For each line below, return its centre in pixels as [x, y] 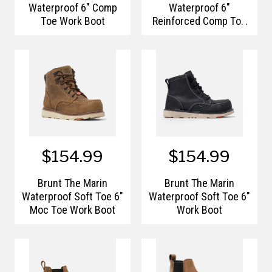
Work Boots [199, 34]
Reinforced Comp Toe [199, 21]
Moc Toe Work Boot [73, 210]
